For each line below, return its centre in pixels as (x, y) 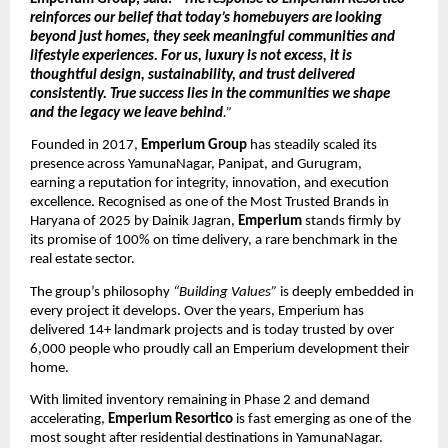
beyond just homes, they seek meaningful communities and (212, 37)
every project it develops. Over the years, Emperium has (197, 311)
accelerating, (69, 419)
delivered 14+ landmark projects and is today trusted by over (212, 330)
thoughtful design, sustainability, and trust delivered (192, 75)
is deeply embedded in (347, 292)
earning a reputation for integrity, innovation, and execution (209, 184)
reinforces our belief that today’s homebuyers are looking (206, 18)
